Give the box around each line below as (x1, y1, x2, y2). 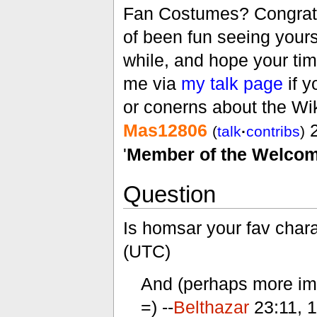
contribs (246, 123, 300, 140)
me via (122, 74, 181, 94)
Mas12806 (122, 120, 207, 141)
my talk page (180, 74, 283, 94)
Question (122, 180, 216, 207)
